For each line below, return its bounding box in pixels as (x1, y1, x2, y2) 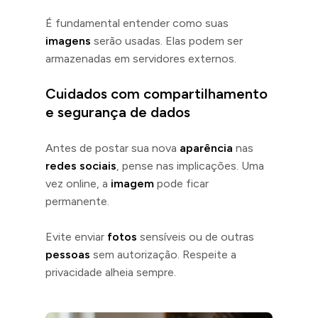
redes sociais (45, 158, 116, 172)
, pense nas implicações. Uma (116, 158, 264, 172)
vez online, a (45, 176, 111, 190)
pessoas (45, 247, 90, 261)
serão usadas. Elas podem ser (91, 33, 243, 48)
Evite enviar (45, 229, 107, 243)
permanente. (45, 194, 109, 208)
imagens (45, 33, 91, 48)
